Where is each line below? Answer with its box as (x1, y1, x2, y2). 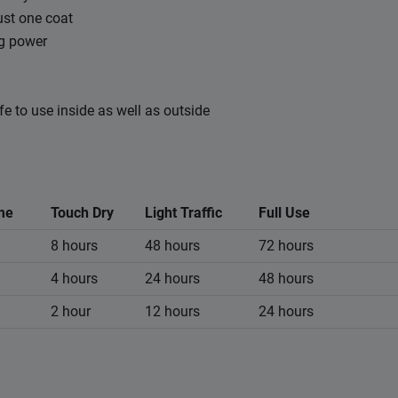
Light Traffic (145, 204, 222, 222)
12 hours (145, 303, 200, 321)
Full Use (259, 204, 310, 222)
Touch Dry (51, 204, 114, 222)
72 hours (259, 237, 317, 255)
